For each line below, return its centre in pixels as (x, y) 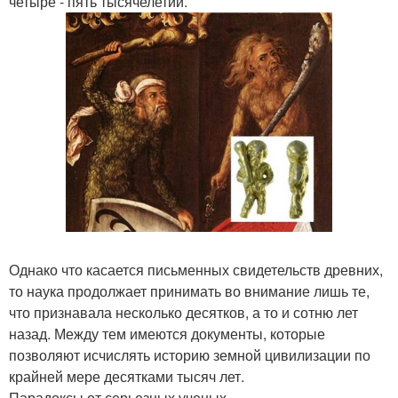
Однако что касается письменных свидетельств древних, (196, 269)
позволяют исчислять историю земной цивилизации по (190, 354)
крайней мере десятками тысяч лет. (127, 376)
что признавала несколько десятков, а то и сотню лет (183, 312)
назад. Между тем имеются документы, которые (167, 333)
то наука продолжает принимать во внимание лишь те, (189, 291)
